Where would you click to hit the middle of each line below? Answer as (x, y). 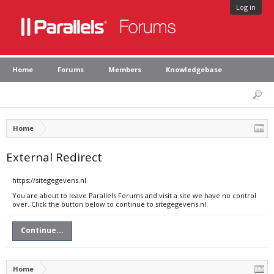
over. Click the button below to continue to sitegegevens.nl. (110, 204)
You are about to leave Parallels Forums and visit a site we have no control (134, 195)
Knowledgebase (194, 69)
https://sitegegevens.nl (49, 180)
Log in (246, 7)
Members (125, 69)
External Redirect (54, 157)
